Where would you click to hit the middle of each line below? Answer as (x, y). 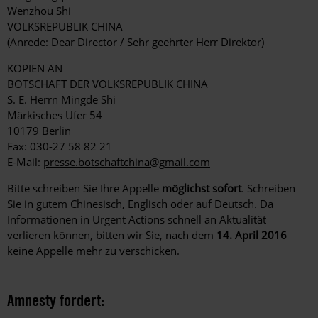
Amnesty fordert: (56, 300)
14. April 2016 (252, 235)
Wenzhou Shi (39, 11)
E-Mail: (25, 162)
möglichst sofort (202, 188)
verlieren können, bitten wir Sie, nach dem (112, 235)
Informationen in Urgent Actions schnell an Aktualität (137, 220)
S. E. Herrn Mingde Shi (61, 100)
